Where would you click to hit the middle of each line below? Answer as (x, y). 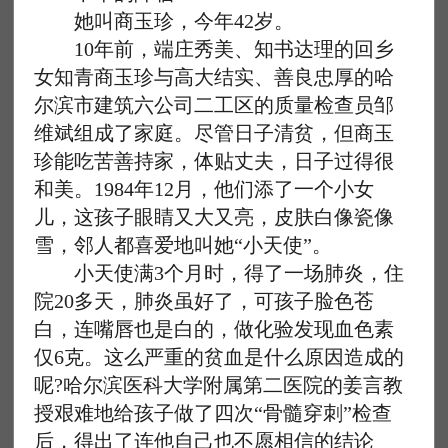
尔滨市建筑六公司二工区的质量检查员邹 (214, 105)
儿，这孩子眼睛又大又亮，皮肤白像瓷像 (214, 217)
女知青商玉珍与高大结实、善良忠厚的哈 (214, 77)
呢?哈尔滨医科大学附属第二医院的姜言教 (219, 385)
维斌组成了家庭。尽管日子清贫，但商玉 (214, 133)
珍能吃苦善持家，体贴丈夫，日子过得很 (214, 161)
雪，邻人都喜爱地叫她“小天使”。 (183, 245)
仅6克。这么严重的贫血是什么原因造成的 (219, 357)
